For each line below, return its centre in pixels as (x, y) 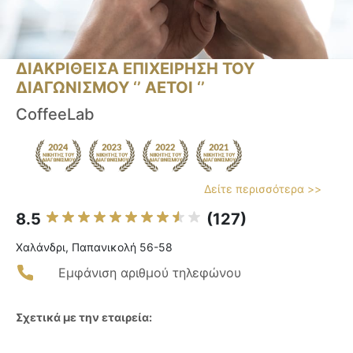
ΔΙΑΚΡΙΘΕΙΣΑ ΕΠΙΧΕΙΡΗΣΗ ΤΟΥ (135, 69)
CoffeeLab (55, 115)
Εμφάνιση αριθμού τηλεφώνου (150, 273)
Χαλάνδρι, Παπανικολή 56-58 (94, 247)
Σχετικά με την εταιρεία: (84, 318)
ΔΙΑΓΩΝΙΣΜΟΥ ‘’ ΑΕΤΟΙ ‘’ (110, 88)
